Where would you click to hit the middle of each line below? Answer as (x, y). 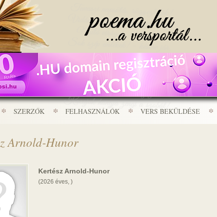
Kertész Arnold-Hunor (74, 171)
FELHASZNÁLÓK (93, 111)
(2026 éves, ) (55, 182)
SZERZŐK (29, 111)
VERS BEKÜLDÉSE (170, 111)
